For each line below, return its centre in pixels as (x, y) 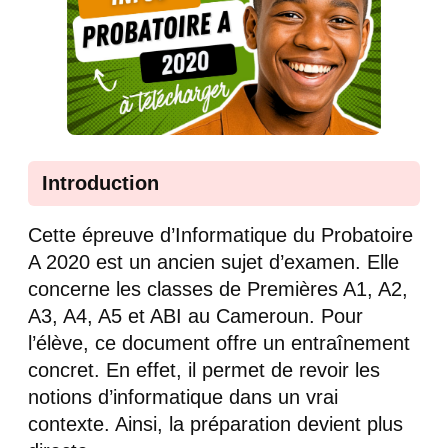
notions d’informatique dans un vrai (183, 397)
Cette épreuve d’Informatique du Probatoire (220, 235)
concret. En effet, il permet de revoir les (204, 370)
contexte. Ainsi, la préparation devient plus (215, 424)
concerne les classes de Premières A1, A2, (218, 289)
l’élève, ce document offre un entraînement (219, 343)
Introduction (100, 183)
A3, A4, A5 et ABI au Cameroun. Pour (195, 316)
